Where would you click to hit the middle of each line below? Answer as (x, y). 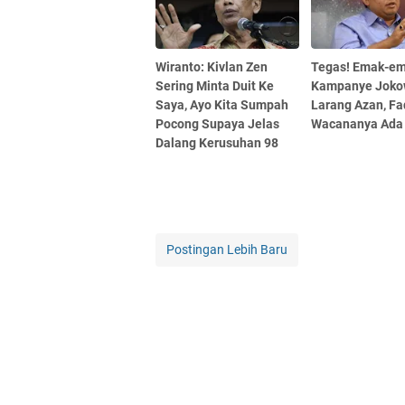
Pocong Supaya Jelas (217, 123)
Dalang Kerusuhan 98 (217, 142)
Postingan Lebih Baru (227, 249)
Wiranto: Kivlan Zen (212, 66)
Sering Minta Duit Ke (215, 85)
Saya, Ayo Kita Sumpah (222, 104)
